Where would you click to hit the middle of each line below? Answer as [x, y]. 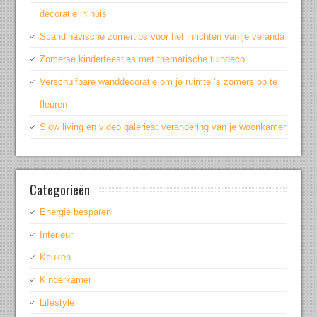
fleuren [54, 105]
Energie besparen [76, 212]
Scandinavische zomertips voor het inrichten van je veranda [162, 37]
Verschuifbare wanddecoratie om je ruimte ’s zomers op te [159, 82]
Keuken [56, 258]
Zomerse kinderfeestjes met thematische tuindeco [143, 59]
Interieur [57, 235]
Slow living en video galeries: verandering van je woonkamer [163, 127]
